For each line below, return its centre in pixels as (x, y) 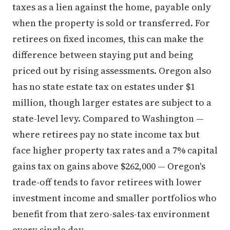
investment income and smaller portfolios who (114, 198)
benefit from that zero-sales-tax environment (111, 214)
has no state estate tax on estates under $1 (104, 86)
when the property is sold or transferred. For (111, 23)
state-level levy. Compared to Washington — (108, 118)
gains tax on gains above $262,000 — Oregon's (109, 166)
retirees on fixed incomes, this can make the (108, 39)
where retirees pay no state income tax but (106, 134)
